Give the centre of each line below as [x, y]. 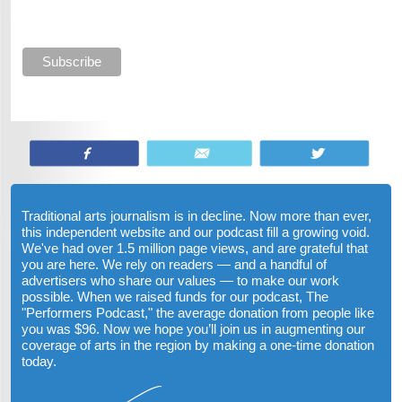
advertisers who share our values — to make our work [180, 280]
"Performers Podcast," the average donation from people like [198, 312]
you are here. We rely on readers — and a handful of [174, 264]
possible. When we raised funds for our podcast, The [175, 296]
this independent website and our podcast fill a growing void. [196, 232]
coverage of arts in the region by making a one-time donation [198, 345]
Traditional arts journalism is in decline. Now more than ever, [197, 215]
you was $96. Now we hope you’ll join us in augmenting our [193, 328]
